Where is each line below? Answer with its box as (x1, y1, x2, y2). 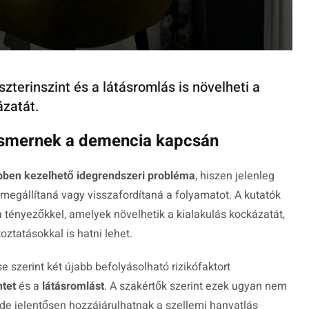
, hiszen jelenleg (195, 168, 275, 185)
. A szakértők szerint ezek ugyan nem (104, 278, 287, 295)
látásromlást (42, 278, 104, 295)
